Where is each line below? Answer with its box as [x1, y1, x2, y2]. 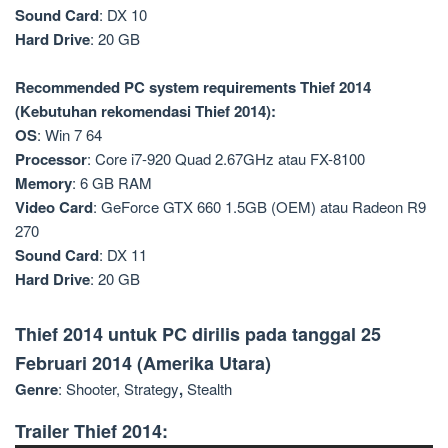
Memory [15, 172, 72, 195]
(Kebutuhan [15, 100, 101, 123]
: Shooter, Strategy [58, 378, 179, 400]
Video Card [15, 196, 93, 219]
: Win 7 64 [37, 124, 102, 146]
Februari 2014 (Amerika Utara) [15, 350, 271, 377]
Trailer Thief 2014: [15, 418, 168, 445]
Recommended [15, 76, 124, 99]
